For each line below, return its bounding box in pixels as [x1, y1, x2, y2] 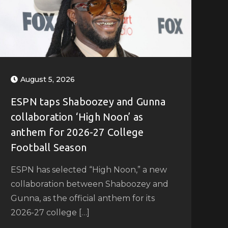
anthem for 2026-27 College [10, 126, 144, 138]
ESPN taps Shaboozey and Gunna [10, 95, 165, 107]
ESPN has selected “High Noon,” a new [10, 164, 167, 175]
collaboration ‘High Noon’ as [10, 110, 144, 123]
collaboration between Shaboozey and [10, 179, 168, 189]
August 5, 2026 [20, 74, 75, 84]
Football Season [10, 141, 87, 153]
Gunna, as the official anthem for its [10, 193, 155, 203]
